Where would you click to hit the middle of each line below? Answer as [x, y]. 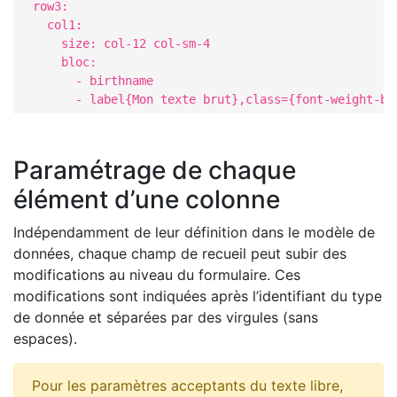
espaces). [45, 339]
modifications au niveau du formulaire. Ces [157, 275]
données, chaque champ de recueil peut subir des [180, 254]
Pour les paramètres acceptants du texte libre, [187, 386]
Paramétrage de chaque [155, 171]
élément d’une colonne [147, 200]
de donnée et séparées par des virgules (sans [166, 318]
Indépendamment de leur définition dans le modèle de [194, 233]
